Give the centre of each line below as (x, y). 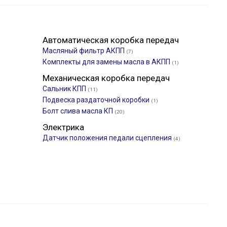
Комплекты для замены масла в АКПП (107, 62)
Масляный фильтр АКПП (84, 51)
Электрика (63, 127)
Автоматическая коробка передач (111, 40)
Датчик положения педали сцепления (108, 138)
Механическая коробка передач (106, 78)
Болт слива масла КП (79, 111)
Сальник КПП (65, 89)
